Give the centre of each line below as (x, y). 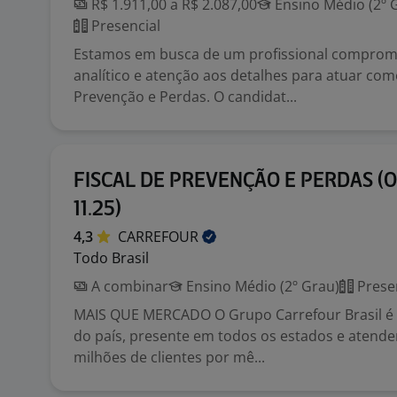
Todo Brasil (111, 258)
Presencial (124, 26)
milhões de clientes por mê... (169, 357)
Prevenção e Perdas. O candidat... (185, 97)
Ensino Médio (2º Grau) (261, 286)
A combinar (128, 286)
